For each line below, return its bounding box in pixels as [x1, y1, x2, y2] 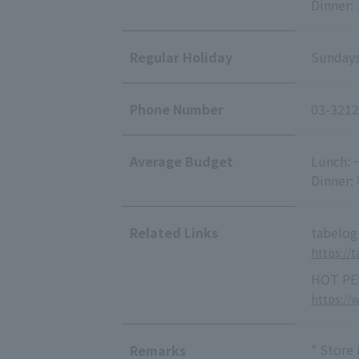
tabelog [310, 222, 357, 242]
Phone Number [130, 99, 224, 119]
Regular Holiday [130, 46, 232, 67]
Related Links [130, 222, 218, 242]
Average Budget [130, 151, 233, 171]
